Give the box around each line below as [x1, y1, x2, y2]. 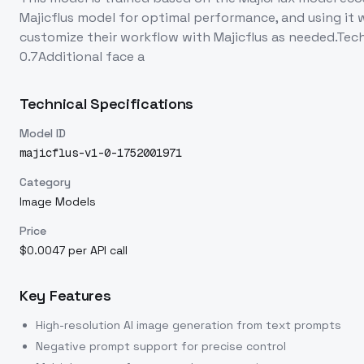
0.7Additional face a [19, 48, 145, 65]
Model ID [19, 126, 66, 141]
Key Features [19, 286, 111, 305]
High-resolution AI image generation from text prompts [36, 318, 341, 332]
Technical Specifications [19, 94, 194, 113]
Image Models [19, 194, 96, 209]
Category [19, 175, 71, 189]
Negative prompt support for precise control [36, 339, 286, 353]
